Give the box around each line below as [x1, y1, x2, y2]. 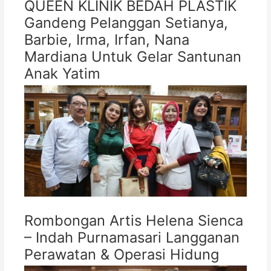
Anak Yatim [24, 65, 100, 83]
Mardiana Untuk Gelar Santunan [24, 48, 241, 66]
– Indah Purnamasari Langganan [24, 228, 240, 246]
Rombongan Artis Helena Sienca [24, 211, 243, 229]
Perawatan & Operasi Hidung [24, 245, 219, 263]
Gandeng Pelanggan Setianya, [24, 14, 228, 32]
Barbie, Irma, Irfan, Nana [24, 31, 189, 49]
